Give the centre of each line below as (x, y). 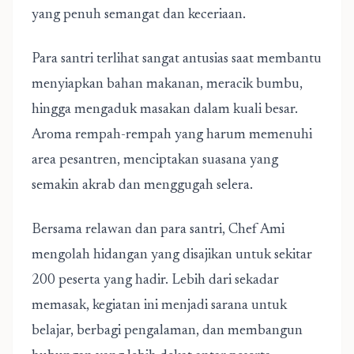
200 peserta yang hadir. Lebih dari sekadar (155, 281)
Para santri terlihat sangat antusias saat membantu (177, 59)
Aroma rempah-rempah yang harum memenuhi (172, 135)
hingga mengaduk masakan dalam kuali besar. (165, 110)
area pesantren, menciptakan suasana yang (155, 160)
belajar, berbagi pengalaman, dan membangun (167, 331)
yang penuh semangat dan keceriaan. (139, 15)
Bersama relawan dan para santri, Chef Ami (158, 230)
